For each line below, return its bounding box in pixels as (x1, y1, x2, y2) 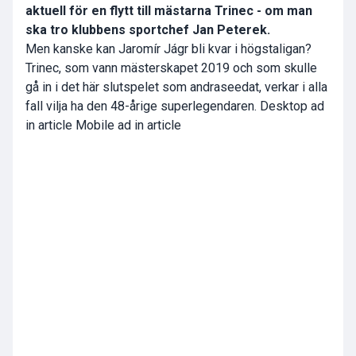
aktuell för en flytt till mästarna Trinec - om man (25, 3, 312, 19)
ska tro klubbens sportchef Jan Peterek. (25, 22, 270, 38)
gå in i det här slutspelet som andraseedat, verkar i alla (25, 79, 327, 95)
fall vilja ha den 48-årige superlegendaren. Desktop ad (25, 99, 324, 114)
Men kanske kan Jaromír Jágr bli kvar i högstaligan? (25, 41, 311, 57)
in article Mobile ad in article (25, 118, 181, 133)
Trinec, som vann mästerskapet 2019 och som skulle (25, 60, 317, 76)
